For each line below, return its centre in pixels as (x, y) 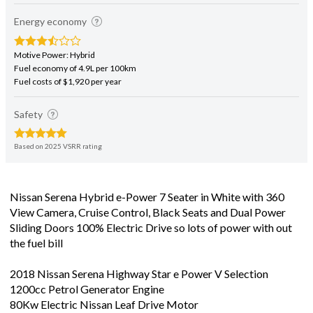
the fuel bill (36, 242)
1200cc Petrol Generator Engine (87, 289)
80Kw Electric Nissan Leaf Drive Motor (104, 304)
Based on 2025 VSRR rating (58, 146)
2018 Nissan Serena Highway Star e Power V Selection (139, 273)
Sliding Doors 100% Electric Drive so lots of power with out (151, 227)
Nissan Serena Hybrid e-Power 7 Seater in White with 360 (147, 196)
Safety (29, 114)
